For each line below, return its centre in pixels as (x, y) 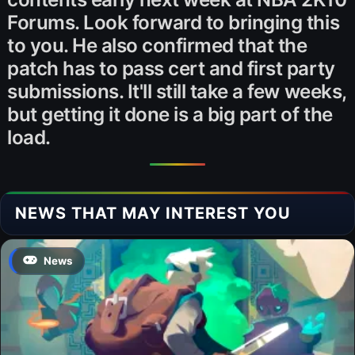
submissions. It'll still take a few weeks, (177, 91)
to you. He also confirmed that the (157, 45)
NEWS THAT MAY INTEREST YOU (153, 213)
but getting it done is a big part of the (170, 114)
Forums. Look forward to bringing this (174, 22)
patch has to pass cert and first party (171, 68)
